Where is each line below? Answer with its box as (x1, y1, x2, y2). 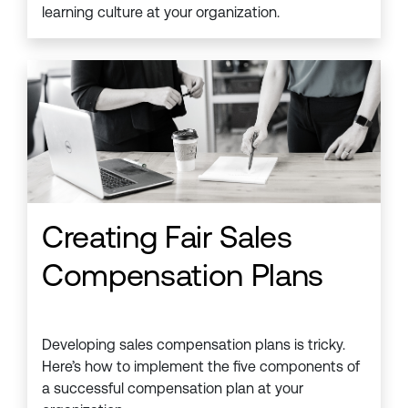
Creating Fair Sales (42, 219, 292, 256)
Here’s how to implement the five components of (42, 358, 360, 376)
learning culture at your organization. (42, 4, 280, 22)
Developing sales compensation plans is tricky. (42, 336, 345, 354)
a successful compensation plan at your (42, 380, 303, 398)
